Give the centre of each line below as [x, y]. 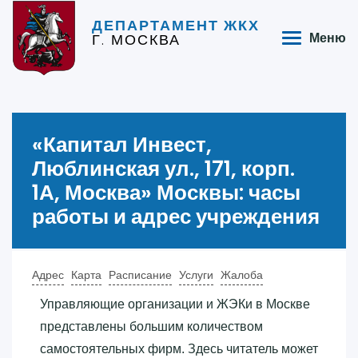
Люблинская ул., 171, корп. [163, 168]
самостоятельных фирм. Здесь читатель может [179, 348]
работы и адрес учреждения [176, 216]
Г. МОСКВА [136, 40]
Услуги [196, 274]
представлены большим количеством [151, 326]
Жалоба [242, 274]
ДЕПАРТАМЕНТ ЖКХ [176, 26]
